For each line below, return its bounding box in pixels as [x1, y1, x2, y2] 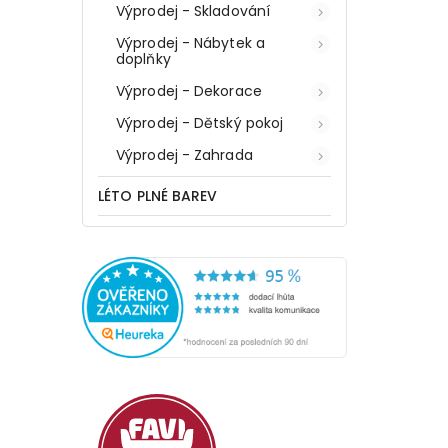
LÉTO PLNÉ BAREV [98, 185, 218, 206]
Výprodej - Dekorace [116, 80, 262, 101]
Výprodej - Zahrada [116, 144, 253, 165]
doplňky [116, 48, 171, 69]
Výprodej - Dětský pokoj [116, 112, 284, 133]
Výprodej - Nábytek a [116, 32, 265, 53]
